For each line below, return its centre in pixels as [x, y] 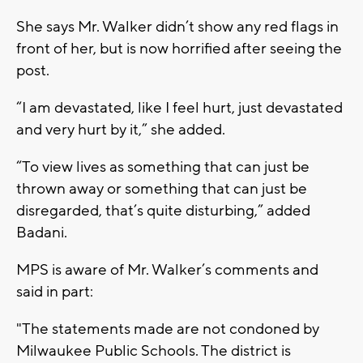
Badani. [42, 232]
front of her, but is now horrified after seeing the [179, 48]
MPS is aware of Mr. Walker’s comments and [167, 269]
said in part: [55, 291]
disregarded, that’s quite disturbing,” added [163, 210]
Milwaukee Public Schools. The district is [154, 350]
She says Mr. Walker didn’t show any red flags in [177, 26]
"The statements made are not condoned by [168, 329]
